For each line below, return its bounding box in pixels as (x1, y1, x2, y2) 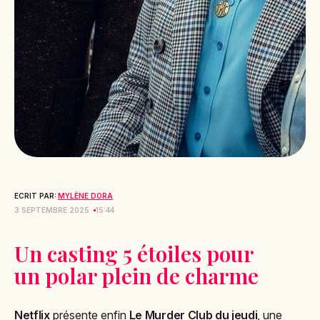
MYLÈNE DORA (58, 191, 113, 200)
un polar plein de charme (14, 261, 259, 290)
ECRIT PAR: (14, 191, 56, 200)
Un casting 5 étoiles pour (14, 239, 253, 268)
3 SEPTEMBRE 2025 (14, 206, 89, 214)
